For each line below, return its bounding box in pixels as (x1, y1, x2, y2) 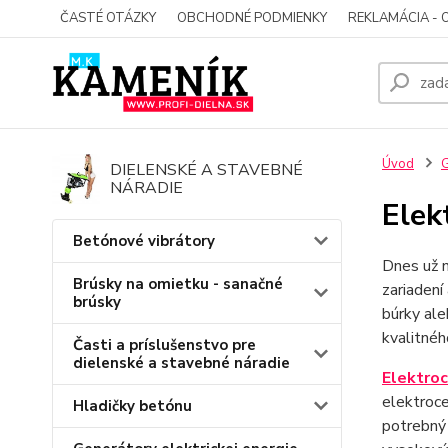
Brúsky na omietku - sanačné (73, 274, 283, 294)
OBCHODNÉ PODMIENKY (177, 9, 327, 27)
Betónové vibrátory (73, 231, 215, 251)
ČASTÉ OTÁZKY (60, 9, 156, 27)
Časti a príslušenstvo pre (73, 335, 256, 355)
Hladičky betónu (73, 396, 192, 416)
